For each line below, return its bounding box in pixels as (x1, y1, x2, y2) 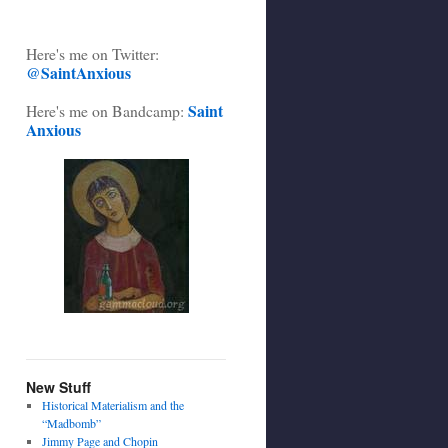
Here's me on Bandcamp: (26, 100, 188, 122)
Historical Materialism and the (41, 397, 184, 414)
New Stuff (26, 377, 91, 398)
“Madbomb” (41, 415, 101, 432)
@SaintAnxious (26, 61, 131, 85)
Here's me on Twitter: (26, 43, 159, 65)
